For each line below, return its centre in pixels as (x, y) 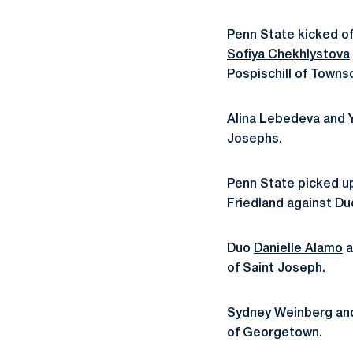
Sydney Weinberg (280, 314)
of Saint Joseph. (279, 269)
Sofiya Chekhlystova (288, 55)
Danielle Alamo (298, 249)
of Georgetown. (278, 333)
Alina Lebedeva (273, 120)
